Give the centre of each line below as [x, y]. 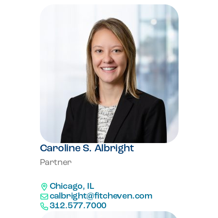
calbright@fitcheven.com [101, 196]
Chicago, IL [72, 187]
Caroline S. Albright [87, 149]
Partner [56, 163]
